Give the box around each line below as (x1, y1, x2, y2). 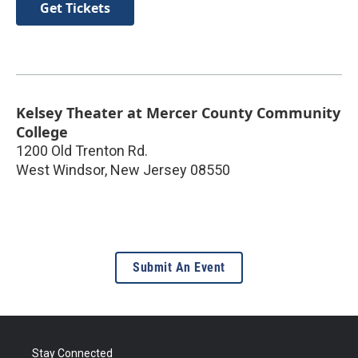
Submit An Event (133, 259, 225, 275)
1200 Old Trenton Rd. (16, 141, 148, 159)
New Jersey (110, 161, 187, 178)
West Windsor (16, 161, 105, 178)
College (16, 121, 68, 141)
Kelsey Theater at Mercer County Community (16, 102, 340, 122)
